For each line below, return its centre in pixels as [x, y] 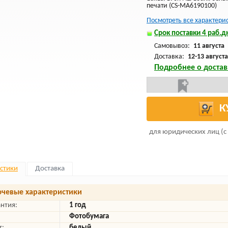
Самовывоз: [173, 46]
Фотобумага [89, 217]
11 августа [209, 46]
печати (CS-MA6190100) [182, 6]
